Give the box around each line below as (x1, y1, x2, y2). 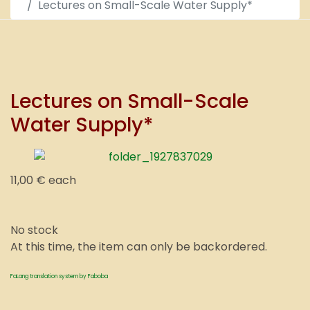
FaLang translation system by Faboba (10, 273, 108, 280)
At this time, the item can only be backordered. (10, 239, 267, 255)
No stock (10, 222, 58, 238)
